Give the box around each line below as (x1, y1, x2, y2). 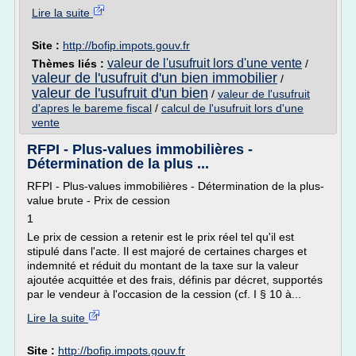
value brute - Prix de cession (27, 194, 170, 207)
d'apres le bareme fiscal (32, 102, 152, 114)
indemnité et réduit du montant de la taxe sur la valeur (27, 259, 299, 272)
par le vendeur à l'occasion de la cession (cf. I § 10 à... (27, 288, 301, 300)
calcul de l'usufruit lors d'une (161, 102, 304, 114)
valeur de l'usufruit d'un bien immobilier (32, 70, 277, 86)
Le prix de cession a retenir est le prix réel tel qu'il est (27, 230, 294, 243)
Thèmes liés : (32, 57, 107, 70)
